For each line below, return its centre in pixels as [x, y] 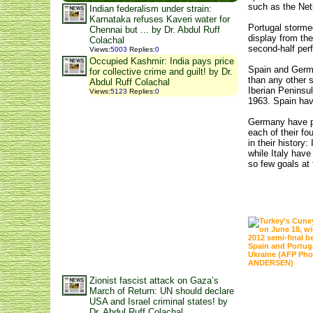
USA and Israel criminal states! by [159, 301]
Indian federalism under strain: [151, 9]
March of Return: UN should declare [162, 291]
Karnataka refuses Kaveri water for [160, 19]
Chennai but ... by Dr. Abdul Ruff [155, 30]
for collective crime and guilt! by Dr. [161, 72]
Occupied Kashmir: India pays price [162, 61]
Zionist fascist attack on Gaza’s [154, 281]
